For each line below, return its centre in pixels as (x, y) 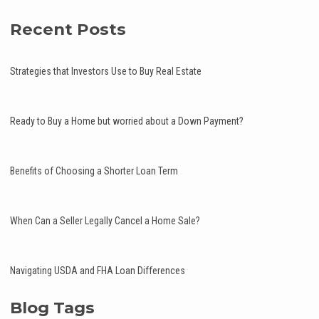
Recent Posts (68, 29)
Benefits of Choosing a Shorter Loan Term (94, 171)
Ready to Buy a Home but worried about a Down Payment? (127, 121)
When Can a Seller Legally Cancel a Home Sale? (105, 220)
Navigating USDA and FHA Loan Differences (98, 270)
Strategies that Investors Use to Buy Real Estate (106, 71)
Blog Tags (52, 307)
